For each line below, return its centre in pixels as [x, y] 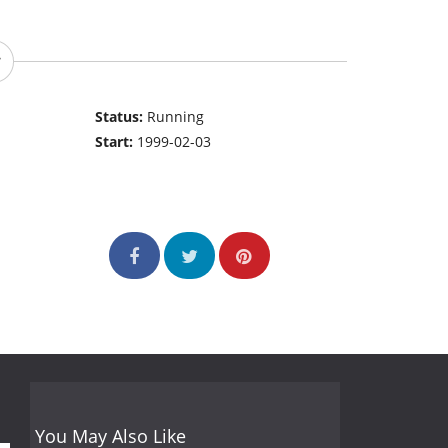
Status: [121, 117]
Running [176, 117]
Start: [116, 142]
